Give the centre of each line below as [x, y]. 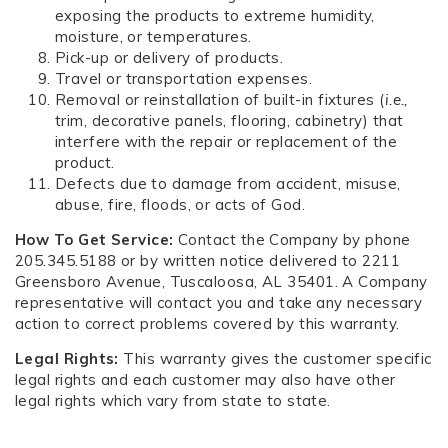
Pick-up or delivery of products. [169, 57]
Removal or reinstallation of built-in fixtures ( [220, 99]
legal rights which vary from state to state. [173, 400]
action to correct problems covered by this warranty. [207, 323]
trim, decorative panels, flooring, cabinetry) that [229, 120]
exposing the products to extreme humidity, [215, 15]
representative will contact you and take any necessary [219, 302]
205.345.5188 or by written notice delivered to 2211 [207, 260]
